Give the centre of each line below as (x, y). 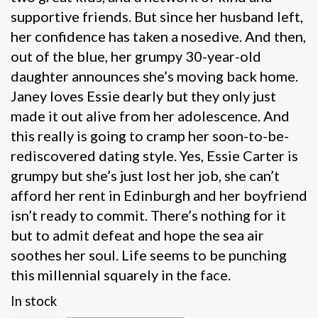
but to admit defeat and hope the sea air (137, 235)
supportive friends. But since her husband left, (157, 16)
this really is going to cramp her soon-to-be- (150, 135)
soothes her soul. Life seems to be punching (149, 254)
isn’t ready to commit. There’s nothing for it (148, 215)
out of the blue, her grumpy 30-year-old (136, 56)
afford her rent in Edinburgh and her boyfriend (159, 195)
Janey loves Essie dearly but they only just (143, 95)
